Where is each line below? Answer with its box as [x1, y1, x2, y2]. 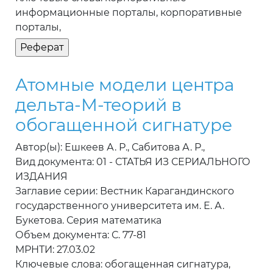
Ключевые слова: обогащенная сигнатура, [15, 258, 230, 271]
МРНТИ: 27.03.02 [15, 244, 95, 256]
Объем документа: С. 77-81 [15, 229, 146, 241]
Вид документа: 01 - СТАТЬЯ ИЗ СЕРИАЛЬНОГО [15, 156, 250, 168]
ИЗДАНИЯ [15, 171, 68, 183]
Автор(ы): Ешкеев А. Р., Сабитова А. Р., [15, 141, 205, 154]
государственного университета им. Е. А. [15, 200, 224, 212]
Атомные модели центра [15, 74, 234, 96]
